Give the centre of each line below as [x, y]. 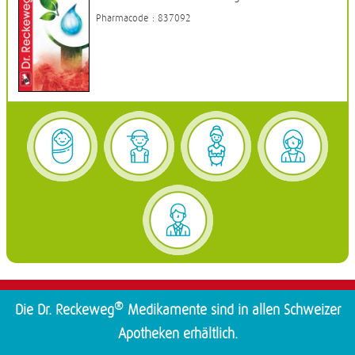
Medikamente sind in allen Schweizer [232, 310]
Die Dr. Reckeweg [64, 310]
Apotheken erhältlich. [177, 334]
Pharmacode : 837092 [143, 19]
